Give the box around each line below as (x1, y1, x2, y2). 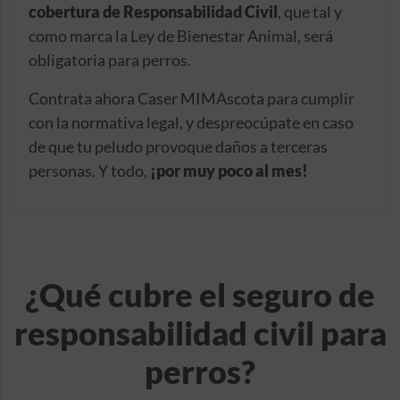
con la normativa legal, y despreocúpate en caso (29, 112, 354, 132)
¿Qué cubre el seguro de (25, 274, 375, 314)
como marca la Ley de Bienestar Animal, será (29, 25, 333, 46)
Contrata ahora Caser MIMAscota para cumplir (29, 87, 354, 108)
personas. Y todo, (29, 160, 150, 180)
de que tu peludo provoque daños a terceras (29, 136, 328, 156)
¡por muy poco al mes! (150, 160, 308, 180)
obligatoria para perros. (29, 49, 191, 70)
